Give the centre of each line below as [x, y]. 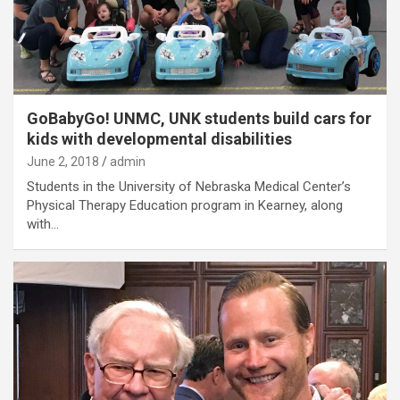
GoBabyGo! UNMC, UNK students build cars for [199, 119]
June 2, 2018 [63, 162]
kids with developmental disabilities [159, 139]
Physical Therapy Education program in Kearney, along [185, 206]
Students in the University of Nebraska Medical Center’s [189, 187]
